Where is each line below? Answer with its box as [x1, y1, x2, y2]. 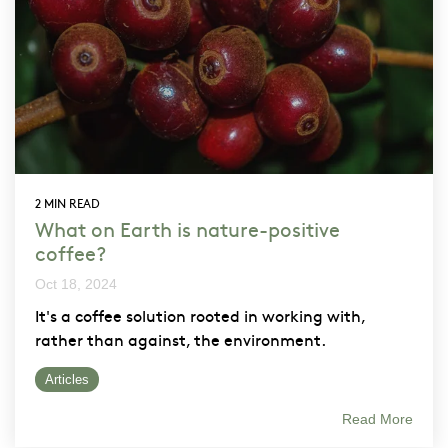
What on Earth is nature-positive [35, 214, 340, 242]
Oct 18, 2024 [35, 275, 117, 292]
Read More [342, 410, 413, 427]
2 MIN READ [35, 194, 100, 211]
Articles [45, 371, 89, 387]
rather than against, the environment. [35, 327, 326, 350]
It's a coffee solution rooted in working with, [35, 303, 365, 326]
